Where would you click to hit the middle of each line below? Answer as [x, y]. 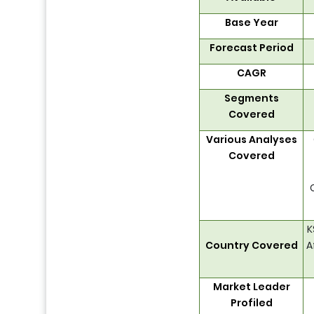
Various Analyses [251, 140]
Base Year [251, 23]
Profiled [251, 303]
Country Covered [251, 246]
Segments [251, 98]
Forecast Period [251, 48]
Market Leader [251, 287]
